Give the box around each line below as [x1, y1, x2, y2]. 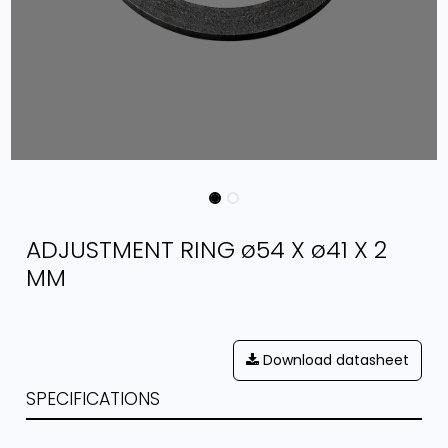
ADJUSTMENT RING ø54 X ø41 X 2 [26, 232, 388, 266]
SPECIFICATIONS [26, 386, 161, 411]
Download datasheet [258, 349, 409, 370]
